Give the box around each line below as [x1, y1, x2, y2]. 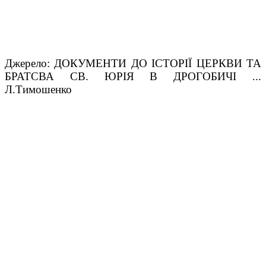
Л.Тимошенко [5, 83, 72, 96]
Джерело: [5, 56, 55, 69]
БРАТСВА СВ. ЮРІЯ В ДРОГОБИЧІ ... [5, 69, 261, 83]
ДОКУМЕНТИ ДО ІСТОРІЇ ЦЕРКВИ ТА [54, 56, 262, 69]
